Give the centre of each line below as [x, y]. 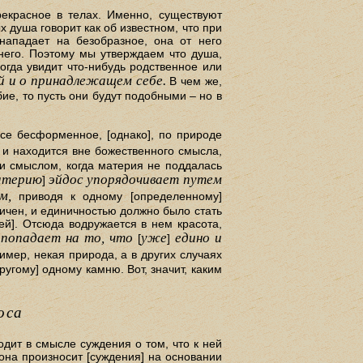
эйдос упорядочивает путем [135, 180]
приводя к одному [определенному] [116, 196]
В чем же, [194, 81]
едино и [198, 238]
